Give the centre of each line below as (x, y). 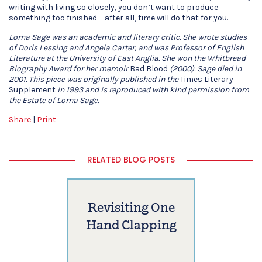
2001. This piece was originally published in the (94, 79)
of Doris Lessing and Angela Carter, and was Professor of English (126, 48)
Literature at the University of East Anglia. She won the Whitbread (127, 58)
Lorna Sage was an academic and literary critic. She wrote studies (128, 37)
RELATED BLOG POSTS (131, 160)
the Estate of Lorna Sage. (54, 100)
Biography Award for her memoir (69, 69)
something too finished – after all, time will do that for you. (118, 18)
